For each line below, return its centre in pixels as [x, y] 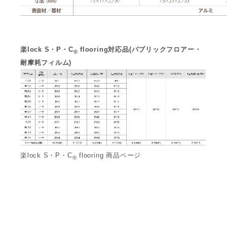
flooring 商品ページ [109, 155]
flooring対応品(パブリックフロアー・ [140, 49]
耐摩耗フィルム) [46, 62]
